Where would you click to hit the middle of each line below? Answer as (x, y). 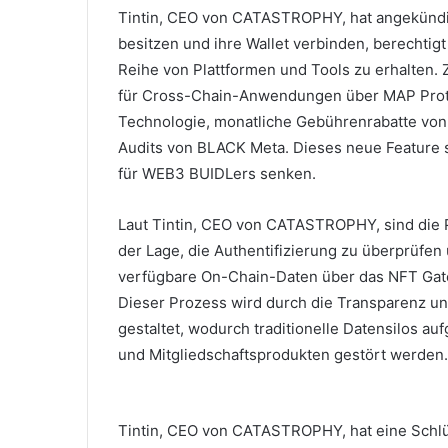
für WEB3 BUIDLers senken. (217, 173)
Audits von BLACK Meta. (205, 147)
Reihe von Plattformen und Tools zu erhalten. (280, 69)
